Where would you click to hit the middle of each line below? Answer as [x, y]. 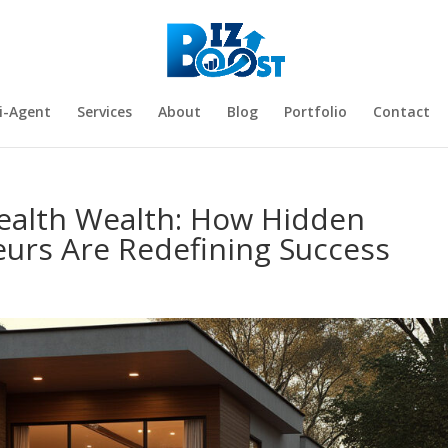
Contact [401, 111]
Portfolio [315, 111]
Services [104, 111]
